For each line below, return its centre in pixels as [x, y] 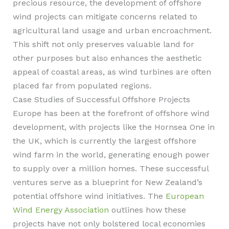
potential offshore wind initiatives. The [89, 196]
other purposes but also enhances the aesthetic [107, 58]
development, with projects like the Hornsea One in [113, 127]
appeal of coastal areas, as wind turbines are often [112, 72]
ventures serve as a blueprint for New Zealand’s [107, 182]
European [185, 196]
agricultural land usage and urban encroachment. [112, 30]
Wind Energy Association [61, 210]
